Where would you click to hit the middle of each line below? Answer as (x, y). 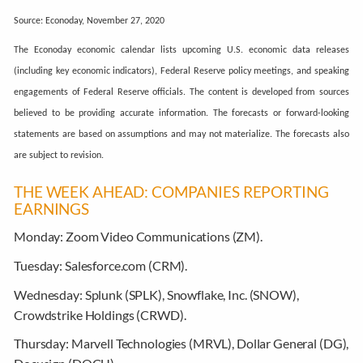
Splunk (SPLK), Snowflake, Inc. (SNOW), (192, 294)
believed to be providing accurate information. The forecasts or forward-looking (181, 114)
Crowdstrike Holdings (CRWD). (100, 314)
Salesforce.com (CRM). (126, 265)
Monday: (40, 237)
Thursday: (43, 344)
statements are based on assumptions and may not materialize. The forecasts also (181, 135)
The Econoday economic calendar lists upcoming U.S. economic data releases (181, 51)
